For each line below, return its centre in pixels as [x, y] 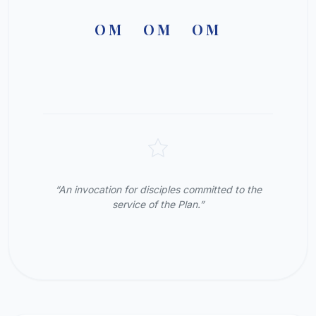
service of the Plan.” [158, 204]
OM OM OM [158, 29]
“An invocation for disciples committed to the [158, 189]
